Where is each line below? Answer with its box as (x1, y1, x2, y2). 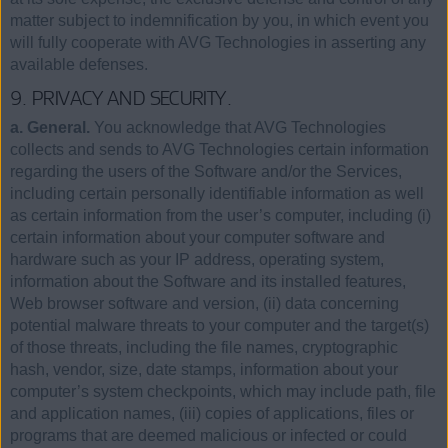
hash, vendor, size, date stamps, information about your (10, 361, 398, 379)
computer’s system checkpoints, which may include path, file (10, 383, 436, 401)
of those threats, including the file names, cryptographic (10, 339, 398, 357)
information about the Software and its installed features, (10, 273, 406, 291)
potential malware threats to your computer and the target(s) (10, 317, 429, 335)
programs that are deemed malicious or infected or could (10, 427, 407, 445)
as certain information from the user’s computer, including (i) (10, 207, 431, 225)
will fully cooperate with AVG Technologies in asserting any (10, 34, 426, 52)
